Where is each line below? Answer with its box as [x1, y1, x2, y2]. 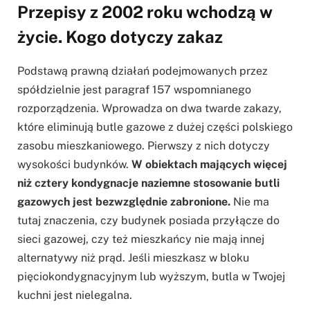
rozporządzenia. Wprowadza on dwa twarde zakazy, [17, 101, 282, 115]
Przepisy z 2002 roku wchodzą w [17, 1, 273, 21]
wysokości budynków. [17, 157, 131, 171]
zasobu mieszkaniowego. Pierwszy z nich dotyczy [17, 138, 270, 152]
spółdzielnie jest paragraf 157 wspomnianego [17, 82, 251, 96]
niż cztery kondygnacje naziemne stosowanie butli [17, 176, 280, 190]
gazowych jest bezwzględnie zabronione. [17, 194, 230, 208]
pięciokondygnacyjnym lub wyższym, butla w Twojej [17, 269, 285, 283]
